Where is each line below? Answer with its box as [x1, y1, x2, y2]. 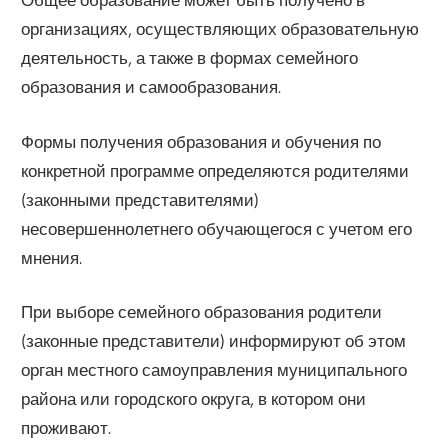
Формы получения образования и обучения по [21, 130, 382, 152]
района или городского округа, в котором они [21, 388, 367, 410]
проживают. [21, 417, 112, 439]
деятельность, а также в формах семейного [21, 47, 359, 69]
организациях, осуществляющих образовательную [21, 18, 420, 40]
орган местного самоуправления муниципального [21, 359, 408, 381]
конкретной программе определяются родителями [21, 159, 410, 181]
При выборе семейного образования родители [21, 301, 383, 323]
